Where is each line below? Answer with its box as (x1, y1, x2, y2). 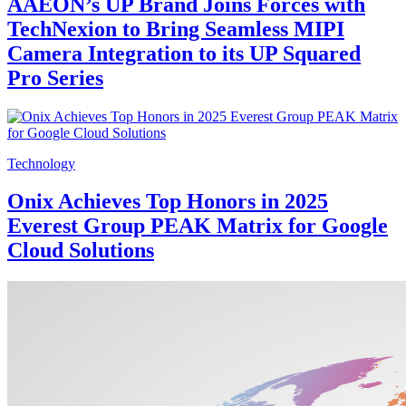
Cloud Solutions (7, 238, 154, 263)
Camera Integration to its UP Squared (7, 41, 361, 65)
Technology (7, 155, 75, 171)
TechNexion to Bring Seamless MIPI (7, 16, 344, 41)
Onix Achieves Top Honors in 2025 (7, 189, 328, 214)
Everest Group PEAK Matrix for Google (7, 214, 388, 238)
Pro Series (7, 65, 103, 90)
